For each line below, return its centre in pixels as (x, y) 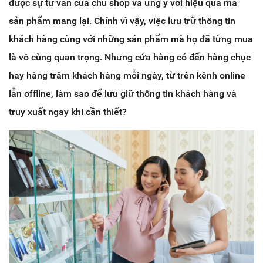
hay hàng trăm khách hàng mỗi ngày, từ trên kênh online (127, 75)
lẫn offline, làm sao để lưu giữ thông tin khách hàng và (123, 93)
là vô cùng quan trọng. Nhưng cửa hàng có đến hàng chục (130, 57)
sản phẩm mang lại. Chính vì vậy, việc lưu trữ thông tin (122, 21)
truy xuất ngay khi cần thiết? (68, 112)
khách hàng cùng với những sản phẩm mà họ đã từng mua (131, 39)
